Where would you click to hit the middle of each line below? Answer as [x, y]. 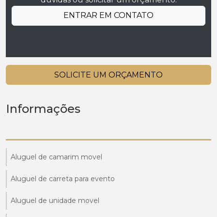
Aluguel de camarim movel [56, 157]
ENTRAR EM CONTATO [108, 15]
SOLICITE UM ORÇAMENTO [108, 75]
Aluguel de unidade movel [55, 200]
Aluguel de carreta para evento [63, 178]
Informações [43, 108]
